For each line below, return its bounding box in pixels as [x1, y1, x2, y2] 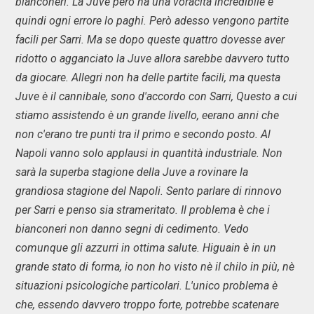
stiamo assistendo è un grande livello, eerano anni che [15, 109, 279, 122]
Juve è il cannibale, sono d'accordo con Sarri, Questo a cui [15, 90, 297, 103]
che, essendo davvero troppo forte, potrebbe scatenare [15, 298, 279, 311]
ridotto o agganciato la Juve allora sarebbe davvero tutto [15, 52, 289, 65]
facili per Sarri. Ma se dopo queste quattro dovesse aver [15, 33, 285, 46]
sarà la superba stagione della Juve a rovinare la [15, 165, 248, 179]
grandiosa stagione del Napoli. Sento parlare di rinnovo [15, 184, 282, 198]
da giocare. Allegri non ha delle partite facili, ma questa [15, 71, 280, 84]
